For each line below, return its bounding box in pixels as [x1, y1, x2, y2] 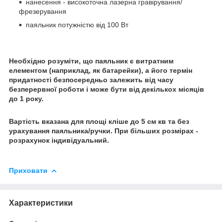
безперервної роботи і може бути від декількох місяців [9, 85, 204, 93]
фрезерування [19, 7, 66, 15]
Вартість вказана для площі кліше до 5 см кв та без [9, 117, 189, 125]
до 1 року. [9, 94, 44, 103]
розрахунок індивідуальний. [9, 136, 109, 144]
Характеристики [9, 198, 73, 207]
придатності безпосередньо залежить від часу [9, 75, 173, 84]
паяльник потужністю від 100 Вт [26, 20, 128, 29]
